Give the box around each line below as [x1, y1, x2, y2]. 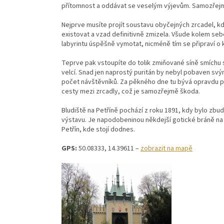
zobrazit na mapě [140, 143, 192, 154]
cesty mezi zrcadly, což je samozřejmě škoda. [61, 86, 200, 97]
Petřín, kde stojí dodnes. [61, 124, 135, 135]
